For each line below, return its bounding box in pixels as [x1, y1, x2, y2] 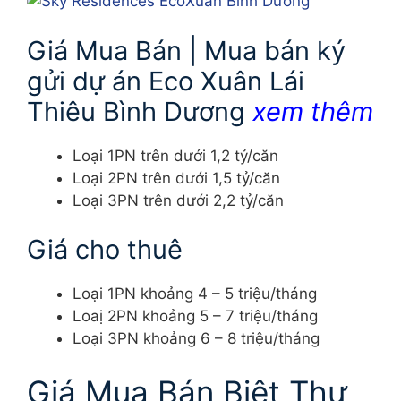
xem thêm [252, 95, 373, 127]
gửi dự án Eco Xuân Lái [27, 64, 304, 97]
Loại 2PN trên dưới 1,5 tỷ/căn [73, 168, 280, 187]
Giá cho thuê [27, 234, 183, 266]
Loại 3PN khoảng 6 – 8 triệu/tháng [73, 329, 320, 348]
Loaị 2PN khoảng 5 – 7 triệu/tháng [73, 307, 318, 326]
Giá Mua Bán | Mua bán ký [27, 34, 346, 66]
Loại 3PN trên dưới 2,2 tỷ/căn [73, 191, 284, 209]
